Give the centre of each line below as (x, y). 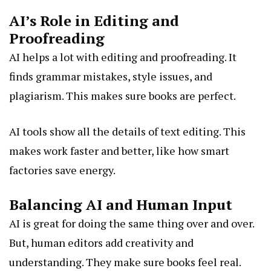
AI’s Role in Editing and (94, 21)
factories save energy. (62, 170)
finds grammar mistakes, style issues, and (111, 77)
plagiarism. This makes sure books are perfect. (122, 96)
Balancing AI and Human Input (121, 205)
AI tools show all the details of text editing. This (127, 132)
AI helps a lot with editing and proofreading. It (123, 57)
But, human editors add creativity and (101, 243)
